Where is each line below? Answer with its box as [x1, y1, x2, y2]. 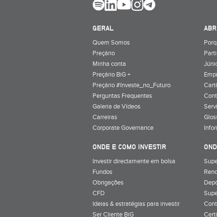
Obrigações [93, 178, 124, 186]
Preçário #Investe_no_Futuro [93, 81, 170, 89]
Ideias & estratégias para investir [93, 200, 180, 208]
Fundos [93, 168, 112, 176]
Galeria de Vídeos [93, 102, 140, 110]
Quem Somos [93, 38, 130, 46]
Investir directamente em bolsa [93, 157, 175, 165]
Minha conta [93, 60, 126, 68]
